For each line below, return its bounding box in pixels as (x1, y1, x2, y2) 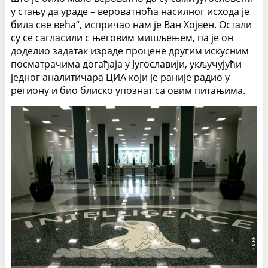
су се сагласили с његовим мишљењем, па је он (11, 31, 233, 45)
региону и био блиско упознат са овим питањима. (11, 84, 245, 98)
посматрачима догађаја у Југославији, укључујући (11, 57, 242, 71)
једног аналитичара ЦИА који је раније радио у (11, 71, 230, 84)
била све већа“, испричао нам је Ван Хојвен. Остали (11, 18, 252, 32)
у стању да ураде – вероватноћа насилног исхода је (11, 5, 249, 19)
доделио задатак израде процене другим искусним (11, 44, 249, 58)
